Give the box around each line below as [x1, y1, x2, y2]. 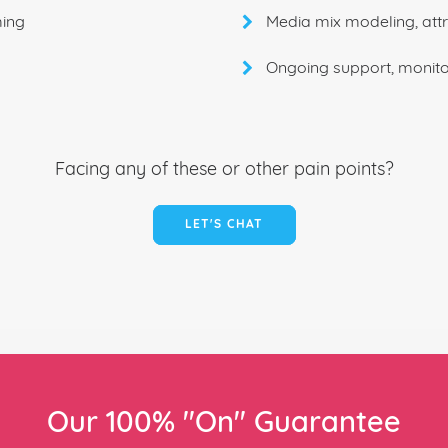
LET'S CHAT [184, 219, 264, 231]
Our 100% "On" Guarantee [47, 410, 401, 439]
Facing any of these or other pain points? [54, 161, 394, 180]
